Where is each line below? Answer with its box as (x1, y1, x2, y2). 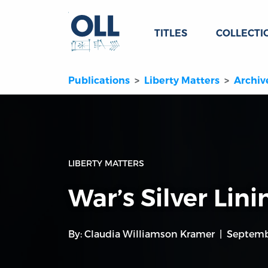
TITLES (154, 28, 187, 39)
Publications (68, 75, 130, 87)
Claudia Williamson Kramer (84, 228, 215, 240)
